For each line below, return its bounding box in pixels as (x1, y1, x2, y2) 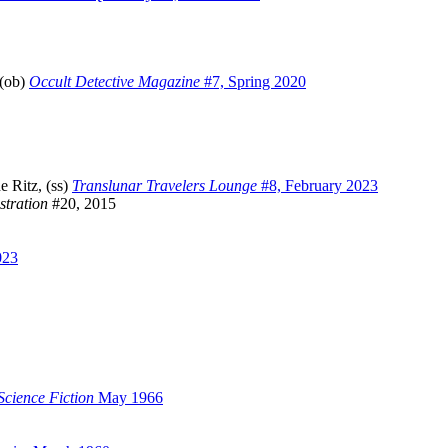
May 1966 (94, 389, 163, 407)
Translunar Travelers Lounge (72, 177, 257, 195)
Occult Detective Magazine (29, 73, 200, 91)
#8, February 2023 (257, 177, 378, 195)
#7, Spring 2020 (200, 73, 306, 91)
